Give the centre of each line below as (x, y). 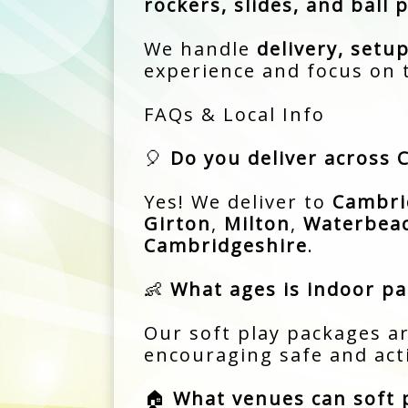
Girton (177, 223)
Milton (257, 223)
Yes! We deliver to (238, 201)
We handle (200, 48)
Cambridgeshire (225, 245)
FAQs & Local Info (234, 114)
